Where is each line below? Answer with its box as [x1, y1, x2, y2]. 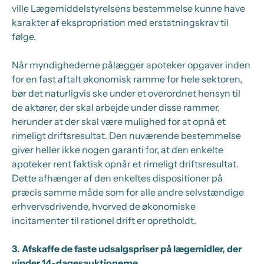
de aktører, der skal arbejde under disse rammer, [12, 101, 220, 113]
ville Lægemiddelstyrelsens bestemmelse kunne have [12, 2, 245, 14]
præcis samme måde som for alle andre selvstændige [12, 186, 244, 198]
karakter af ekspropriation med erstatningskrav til [12, 16, 229, 28]
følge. [12, 31, 36, 42]
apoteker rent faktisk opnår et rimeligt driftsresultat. [12, 158, 239, 170]
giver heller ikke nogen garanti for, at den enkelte [12, 144, 223, 156]
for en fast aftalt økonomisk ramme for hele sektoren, [12, 73, 242, 85]
